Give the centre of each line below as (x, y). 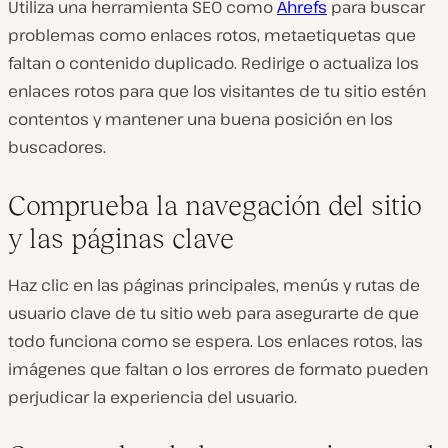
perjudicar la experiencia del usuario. (152, 397)
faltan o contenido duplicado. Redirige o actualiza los (213, 63)
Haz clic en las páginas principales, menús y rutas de (214, 285)
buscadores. (57, 147)
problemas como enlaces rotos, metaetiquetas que (212, 35)
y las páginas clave (121, 238)
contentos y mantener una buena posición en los (200, 119)
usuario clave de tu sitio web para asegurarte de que (213, 313)
